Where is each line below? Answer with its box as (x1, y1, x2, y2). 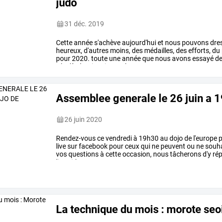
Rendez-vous (56, 134, 96, 143)
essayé (191, 55, 214, 63)
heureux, (56, 47, 83, 55)
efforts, (187, 47, 211, 55)
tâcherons (168, 150, 202, 159)
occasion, (121, 150, 152, 159)
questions (67, 150, 99, 159)
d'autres (82, 47, 109, 55)
